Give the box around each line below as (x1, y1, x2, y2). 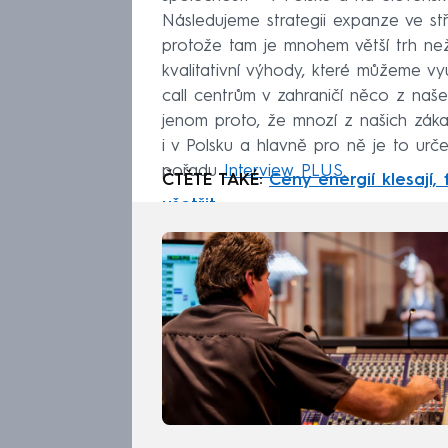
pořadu (162, 163, 224, 181)
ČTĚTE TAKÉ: (162, 172, 269, 190)
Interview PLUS (224, 163, 343, 181)
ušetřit (162, 197, 216, 215)
